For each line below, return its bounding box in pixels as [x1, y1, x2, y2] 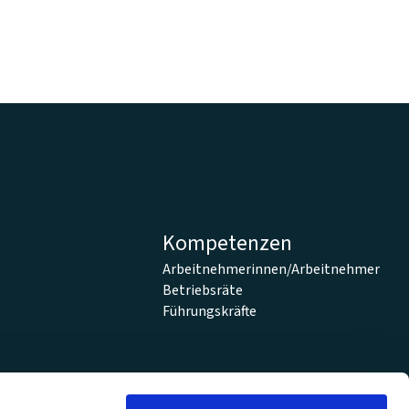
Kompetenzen [163, 227, 293, 258]
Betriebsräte [163, 279, 244, 300]
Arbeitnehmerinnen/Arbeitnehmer [163, 258, 381, 279]
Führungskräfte [163, 300, 257, 321]
